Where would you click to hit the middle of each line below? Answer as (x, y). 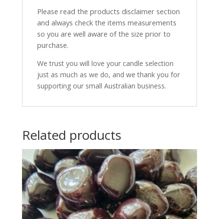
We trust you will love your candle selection (105, 64)
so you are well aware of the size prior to (104, 34)
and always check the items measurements (107, 23)
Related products (71, 135)
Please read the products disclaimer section (108, 11)
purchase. (53, 45)
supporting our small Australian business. (101, 86)
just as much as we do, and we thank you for (108, 75)
